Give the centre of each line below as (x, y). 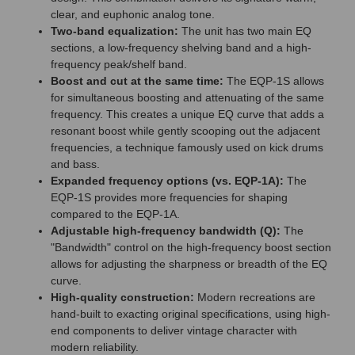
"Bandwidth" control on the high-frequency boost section (191, 247)
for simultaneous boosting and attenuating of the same (187, 97)
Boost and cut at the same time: (137, 80)
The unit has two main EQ (246, 31)
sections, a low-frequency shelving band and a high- (181, 47)
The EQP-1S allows (274, 80)
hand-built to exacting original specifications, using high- (191, 313)
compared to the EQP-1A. (115, 214)
